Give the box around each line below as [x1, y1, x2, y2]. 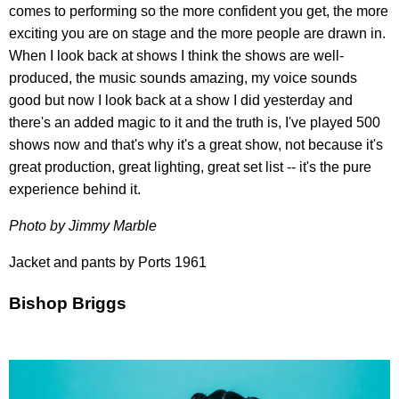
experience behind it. [9, 182, 141, 198]
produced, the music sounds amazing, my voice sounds [9, 70, 357, 86]
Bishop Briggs [9, 294, 126, 313]
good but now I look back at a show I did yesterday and [9, 93, 353, 109]
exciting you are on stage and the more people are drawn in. [9, 26, 386, 42]
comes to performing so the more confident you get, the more [9, 4, 388, 20]
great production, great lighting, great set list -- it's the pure [9, 159, 371, 175]
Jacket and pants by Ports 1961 [9, 255, 207, 271]
